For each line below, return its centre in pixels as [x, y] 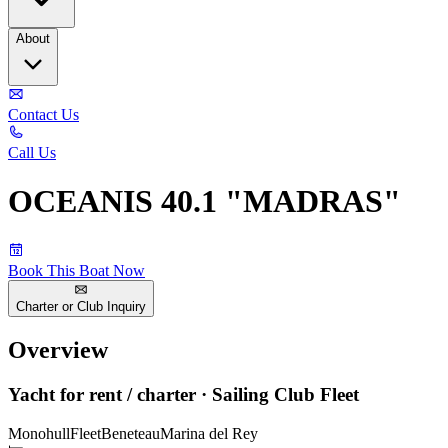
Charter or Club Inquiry [81, 307]
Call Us [32, 152]
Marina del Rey [209, 433]
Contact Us [43, 114]
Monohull [39, 433]
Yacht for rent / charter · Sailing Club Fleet [183, 395]
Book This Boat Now [76, 270]
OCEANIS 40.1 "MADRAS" [204, 201]
